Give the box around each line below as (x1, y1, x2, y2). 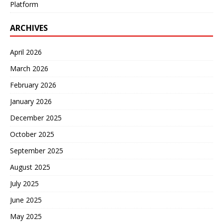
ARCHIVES (10, 22, 48, 34)
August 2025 (10, 162, 50, 172)
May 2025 (10, 212, 42, 222)
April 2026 (10, 47, 42, 57)
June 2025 (10, 195, 42, 205)
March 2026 (10, 64, 48, 74)
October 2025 (10, 129, 54, 139)
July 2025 (10, 179, 39, 189)
